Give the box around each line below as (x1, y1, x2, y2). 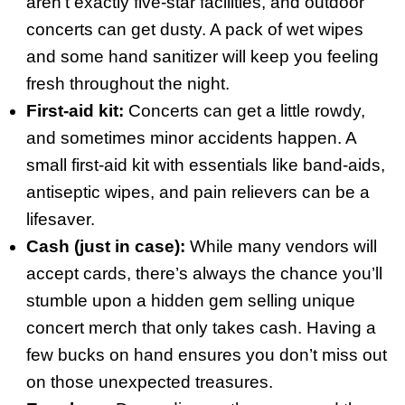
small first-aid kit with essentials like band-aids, (25, 155, 385, 174)
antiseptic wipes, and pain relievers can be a (25, 182, 370, 202)
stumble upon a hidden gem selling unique (25, 290, 355, 310)
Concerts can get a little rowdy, (123, 100, 365, 120)
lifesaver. (25, 209, 95, 229)
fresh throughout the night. (25, 73, 230, 93)
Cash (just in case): (25, 236, 185, 256)
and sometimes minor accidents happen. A (25, 127, 356, 147)
